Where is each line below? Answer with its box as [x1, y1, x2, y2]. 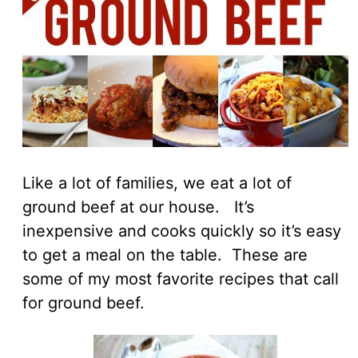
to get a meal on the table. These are [22, 245, 308, 265]
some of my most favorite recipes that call [22, 268, 339, 288]
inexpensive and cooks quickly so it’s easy [22, 221, 341, 241]
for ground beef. [22, 292, 145, 312]
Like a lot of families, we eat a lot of [22, 173, 292, 193]
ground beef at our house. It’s [22, 197, 254, 217]
